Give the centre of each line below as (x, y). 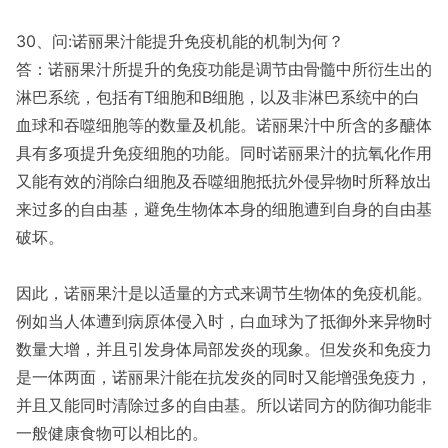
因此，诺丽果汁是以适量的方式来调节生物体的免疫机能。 (224, 293)
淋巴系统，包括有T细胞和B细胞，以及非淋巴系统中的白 (218, 97)
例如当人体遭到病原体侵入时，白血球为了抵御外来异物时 (224, 321)
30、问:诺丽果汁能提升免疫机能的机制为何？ (180, 41)
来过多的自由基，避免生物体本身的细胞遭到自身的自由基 (224, 209)
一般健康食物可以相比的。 (112, 433)
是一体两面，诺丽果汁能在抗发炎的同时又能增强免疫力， (224, 377)
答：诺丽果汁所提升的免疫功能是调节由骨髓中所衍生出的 (224, 69)
